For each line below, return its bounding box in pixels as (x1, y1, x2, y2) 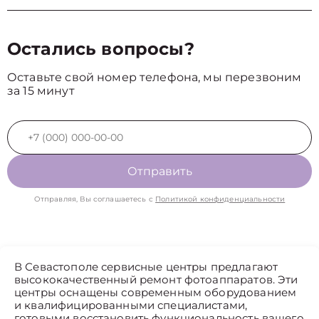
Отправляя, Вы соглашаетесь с (33, 194, 156, 204)
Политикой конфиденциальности (155, 194, 286, 204)
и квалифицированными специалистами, (14, 298, 248, 312)
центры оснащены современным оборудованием (14, 286, 297, 299)
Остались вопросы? (7, 38, 195, 59)
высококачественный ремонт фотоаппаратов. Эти (14, 273, 298, 286)
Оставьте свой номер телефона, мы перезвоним (7, 70, 302, 84)
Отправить (127, 164, 192, 178)
